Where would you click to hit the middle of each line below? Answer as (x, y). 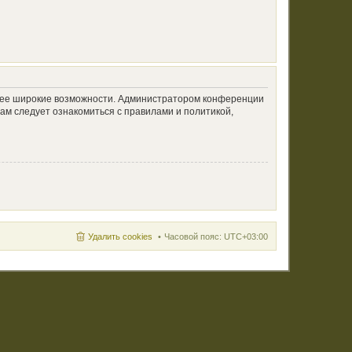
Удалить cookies (120, 236)
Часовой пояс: (194, 236)
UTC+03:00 (246, 236)
